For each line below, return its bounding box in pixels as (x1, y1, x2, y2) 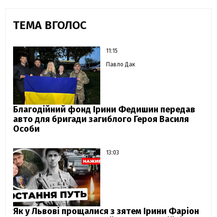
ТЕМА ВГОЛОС (13, 18, 87, 32)
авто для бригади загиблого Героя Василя (13, 113, 189, 124)
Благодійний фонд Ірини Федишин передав (13, 104, 196, 115)
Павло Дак (106, 61, 136, 68)
